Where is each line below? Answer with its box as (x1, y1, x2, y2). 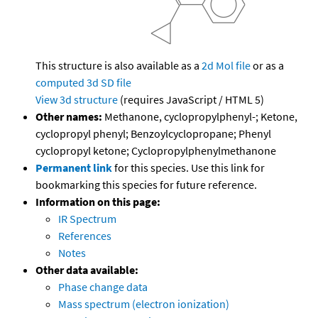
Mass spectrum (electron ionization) (58, 297, 229, 312)
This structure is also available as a (35, 58, 202, 73)
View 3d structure (35, 92, 118, 107)
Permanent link (35, 160, 112, 175)
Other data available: (35, 263, 138, 278)
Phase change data (58, 280, 148, 295)
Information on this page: (35, 194, 160, 209)
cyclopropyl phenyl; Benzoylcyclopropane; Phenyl (35, 126, 271, 141)
